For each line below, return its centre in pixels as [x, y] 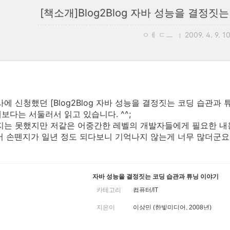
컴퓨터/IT [146, 190]
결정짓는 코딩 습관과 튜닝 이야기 [172, 177]
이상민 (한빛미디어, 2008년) [172, 207]
